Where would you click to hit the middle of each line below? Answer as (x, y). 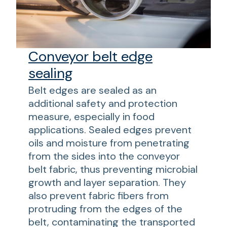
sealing (50, 73)
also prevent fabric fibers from (99, 195)
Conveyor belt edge (90, 56)
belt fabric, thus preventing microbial (113, 169)
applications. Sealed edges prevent (110, 129)
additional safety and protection (103, 103)
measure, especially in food (91, 116)
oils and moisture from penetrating (109, 143)
